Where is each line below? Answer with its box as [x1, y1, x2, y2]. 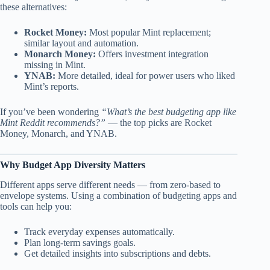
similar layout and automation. [24, 38, 139, 49]
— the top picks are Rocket [105, 118, 212, 128]
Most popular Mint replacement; [87, 27, 211, 38]
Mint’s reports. [24, 81, 79, 92]
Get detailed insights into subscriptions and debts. [24, 248, 211, 259]
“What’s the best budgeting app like [101, 107, 236, 118]
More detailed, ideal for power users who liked [55, 71, 235, 81]
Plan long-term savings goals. [24, 237, 136, 248]
